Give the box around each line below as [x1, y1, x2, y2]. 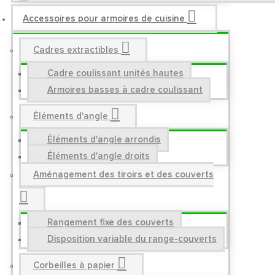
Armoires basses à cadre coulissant [47, 85, 203, 95]
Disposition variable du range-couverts [47, 234, 217, 244]
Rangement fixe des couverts [47, 218, 174, 227]
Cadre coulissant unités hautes [47, 69, 184, 78]
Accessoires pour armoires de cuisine [23, 14, 185, 23]
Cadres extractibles [33, 45, 118, 55]
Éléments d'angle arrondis [47, 135, 161, 144]
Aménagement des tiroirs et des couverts [33, 170, 214, 179]
